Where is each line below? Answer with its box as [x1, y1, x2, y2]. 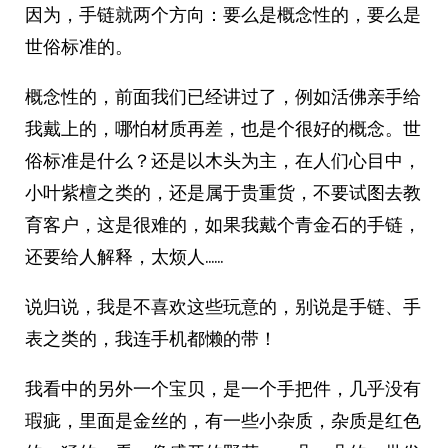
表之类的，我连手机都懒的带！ [25, 326, 277, 351]
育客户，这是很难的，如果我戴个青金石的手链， [25, 212, 421, 237]
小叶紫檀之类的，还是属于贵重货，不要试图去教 [25, 180, 421, 205]
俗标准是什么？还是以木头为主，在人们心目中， [25, 148, 421, 173]
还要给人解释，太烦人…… [25, 244, 223, 269]
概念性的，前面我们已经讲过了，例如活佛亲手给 [25, 84, 421, 109]
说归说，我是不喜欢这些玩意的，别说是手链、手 [25, 294, 421, 319]
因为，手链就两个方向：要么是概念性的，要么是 [25, 2, 421, 27]
